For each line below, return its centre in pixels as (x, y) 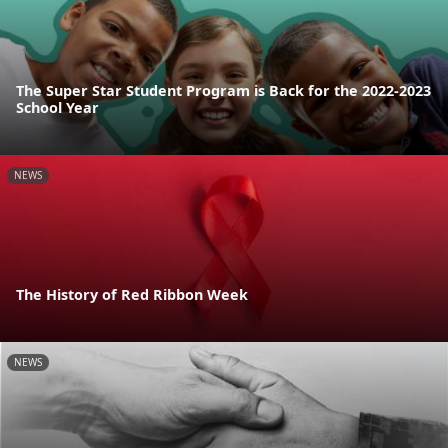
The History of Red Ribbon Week (132, 294)
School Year (57, 108)
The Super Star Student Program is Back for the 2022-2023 (223, 91)
